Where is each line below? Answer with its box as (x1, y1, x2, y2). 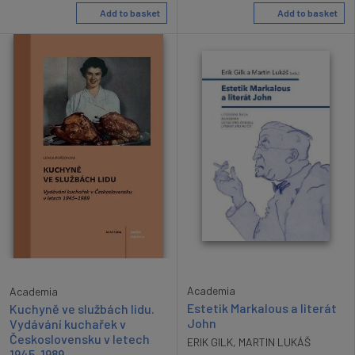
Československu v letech (10, 331, 150, 347)
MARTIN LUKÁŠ (239, 335, 311, 349)
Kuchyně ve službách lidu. (10, 301, 155, 317)
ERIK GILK (187, 335, 233, 349)
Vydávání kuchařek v (10, 316, 126, 332)
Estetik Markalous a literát (187, 300, 337, 316)
